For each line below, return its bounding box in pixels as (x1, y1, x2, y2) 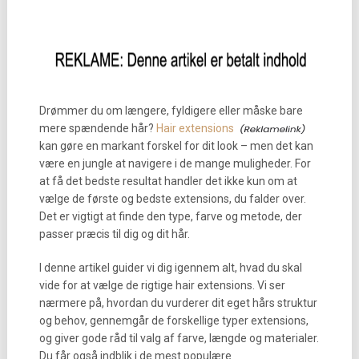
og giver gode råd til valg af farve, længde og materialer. (38, 332, 319, 345)
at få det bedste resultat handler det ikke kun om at (38, 175, 297, 188)
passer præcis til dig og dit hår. (38, 228, 190, 240)
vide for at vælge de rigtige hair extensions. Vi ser (38, 279, 285, 292)
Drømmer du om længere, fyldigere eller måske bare (38, 104, 303, 117)
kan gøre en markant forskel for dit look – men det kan (38, 139, 313, 152)
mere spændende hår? (38, 122, 156, 135)
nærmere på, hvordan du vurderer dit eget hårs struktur (38, 296, 317, 309)
